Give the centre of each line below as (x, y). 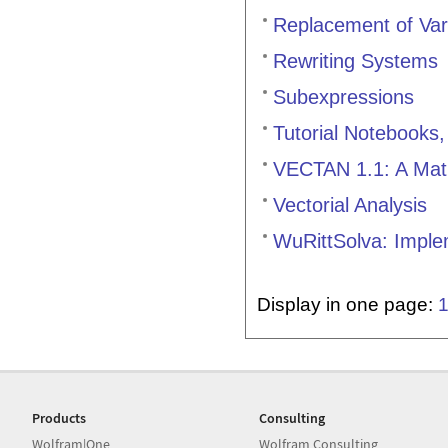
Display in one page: (347, 304)
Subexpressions (343, 96)
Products (59, 418)
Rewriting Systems (355, 60)
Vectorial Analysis (350, 205)
